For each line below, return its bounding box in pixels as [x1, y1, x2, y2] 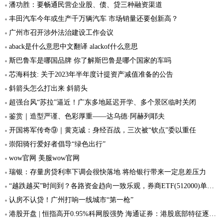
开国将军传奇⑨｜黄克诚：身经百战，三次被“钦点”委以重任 [9, 125, 196, 134]
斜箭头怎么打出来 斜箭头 [9, 84, 88, 92]
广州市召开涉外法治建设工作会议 [9, 28, 113, 36]
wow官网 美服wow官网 [9, 153, 80, 162]
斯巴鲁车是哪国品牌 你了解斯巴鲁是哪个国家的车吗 [9, 56, 171, 64]
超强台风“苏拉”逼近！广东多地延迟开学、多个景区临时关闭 [9, 98, 196, 106]
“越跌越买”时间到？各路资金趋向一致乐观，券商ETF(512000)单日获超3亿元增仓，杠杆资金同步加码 [9, 181, 207, 190]
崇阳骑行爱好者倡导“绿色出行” [9, 139, 106, 148]
